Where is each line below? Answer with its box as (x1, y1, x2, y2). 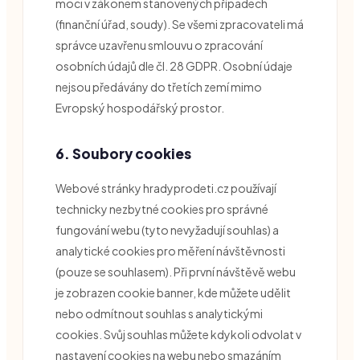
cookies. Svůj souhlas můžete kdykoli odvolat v (55, 326, 301, 342)
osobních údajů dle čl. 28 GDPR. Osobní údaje (55, 58, 292, 73)
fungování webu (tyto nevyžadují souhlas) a (55, 222, 279, 237)
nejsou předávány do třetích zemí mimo (55, 79, 262, 94)
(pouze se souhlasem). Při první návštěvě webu (55, 264, 296, 279)
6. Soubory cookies (55, 144, 191, 162)
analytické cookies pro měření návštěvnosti (55, 243, 285, 258)
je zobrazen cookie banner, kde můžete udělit (55, 284, 291, 300)
